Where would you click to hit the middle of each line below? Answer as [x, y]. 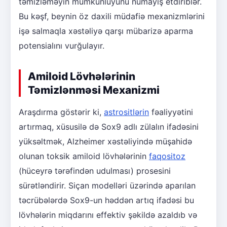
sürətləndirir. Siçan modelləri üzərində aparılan [107, 186]
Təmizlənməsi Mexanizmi [94, 90]
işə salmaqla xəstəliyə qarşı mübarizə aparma [106, 31]
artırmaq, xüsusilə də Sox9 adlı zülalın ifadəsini [109, 127]
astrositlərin [126, 112]
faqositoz [167, 156]
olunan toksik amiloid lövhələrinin [84, 156]
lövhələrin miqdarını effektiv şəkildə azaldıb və [108, 215]
